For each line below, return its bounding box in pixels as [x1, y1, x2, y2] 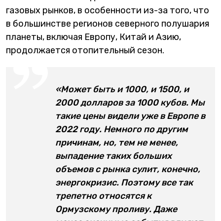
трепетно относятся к [55, 190, 151, 201]
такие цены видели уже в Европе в [55, 110, 205, 121]
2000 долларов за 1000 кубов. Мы [55, 97, 205, 108]
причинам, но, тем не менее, [55, 137, 178, 148]
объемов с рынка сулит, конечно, [55, 164, 200, 175]
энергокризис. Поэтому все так [55, 177, 193, 188]
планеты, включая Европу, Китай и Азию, [6, 32, 181, 42]
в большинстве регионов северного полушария [6, 18, 209, 29]
